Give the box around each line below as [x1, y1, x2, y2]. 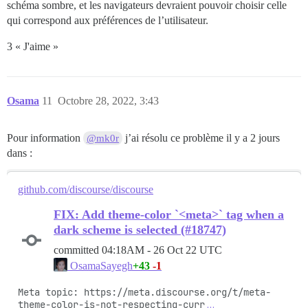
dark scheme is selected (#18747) [54, 223, 226, 237]
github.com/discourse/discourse [18, 184, 153, 196]
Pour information [7, 132, 83, 144]
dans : [7, 147, 32, 159]
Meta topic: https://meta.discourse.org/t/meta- [18, 286, 271, 299]
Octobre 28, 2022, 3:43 [58, 95, 159, 107]
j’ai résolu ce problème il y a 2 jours [122, 132, 280, 144]
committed [54, 244, 102, 256]
